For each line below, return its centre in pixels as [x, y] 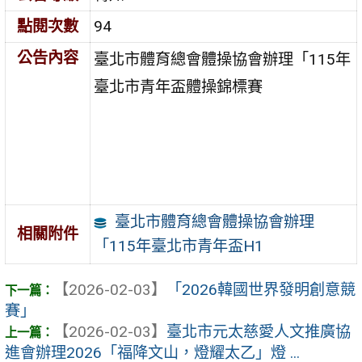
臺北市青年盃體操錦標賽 [179, 86]
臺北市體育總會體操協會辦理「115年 [223, 59]
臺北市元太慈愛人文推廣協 [259, 332]
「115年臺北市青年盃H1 [179, 246]
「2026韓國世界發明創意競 [261, 290]
